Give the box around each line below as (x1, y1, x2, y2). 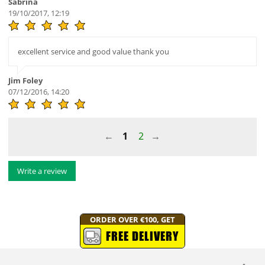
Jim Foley (8, 75, 43, 86)
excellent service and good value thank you (17, 46, 169, 57)
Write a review (17, 166, 67, 177)
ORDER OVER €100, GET (89, 214, 175, 225)
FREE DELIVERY (105, 229, 179, 243)
